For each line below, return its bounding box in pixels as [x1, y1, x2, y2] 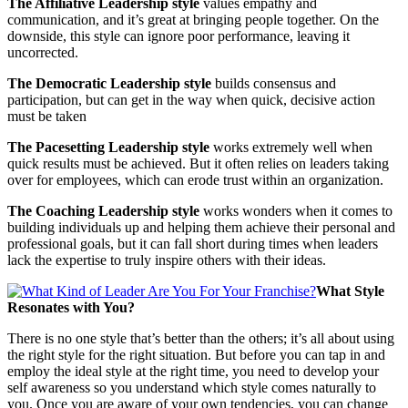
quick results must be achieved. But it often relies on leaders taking [7, 155, 389, 171]
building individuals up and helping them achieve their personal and [7, 219, 395, 235]
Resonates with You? [7, 299, 135, 315]
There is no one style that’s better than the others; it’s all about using [7, 330, 394, 346]
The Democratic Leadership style [7, 75, 211, 91]
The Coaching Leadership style [7, 202, 199, 219]
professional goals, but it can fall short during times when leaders [7, 235, 378, 251]
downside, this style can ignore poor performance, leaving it [7, 27, 350, 44]
